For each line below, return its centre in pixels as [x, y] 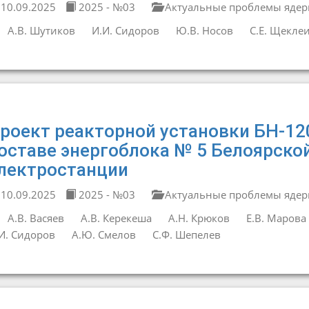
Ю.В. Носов [204, 30]
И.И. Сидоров [125, 30]
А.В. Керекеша [116, 218]
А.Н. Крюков [199, 218]
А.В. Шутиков [41, 30]
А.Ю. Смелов [103, 235]
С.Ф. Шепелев [186, 235]
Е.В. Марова [276, 218]
